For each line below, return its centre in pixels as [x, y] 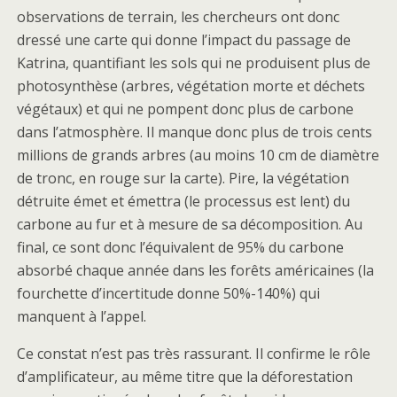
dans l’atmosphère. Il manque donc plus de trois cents [195, 132]
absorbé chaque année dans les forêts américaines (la [195, 270]
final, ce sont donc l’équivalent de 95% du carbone [180, 247]
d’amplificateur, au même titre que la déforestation [185, 377]
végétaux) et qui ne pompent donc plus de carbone [185, 109]
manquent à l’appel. [82, 316]
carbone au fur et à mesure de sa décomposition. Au [190, 224]
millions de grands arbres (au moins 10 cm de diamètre [198, 155]
